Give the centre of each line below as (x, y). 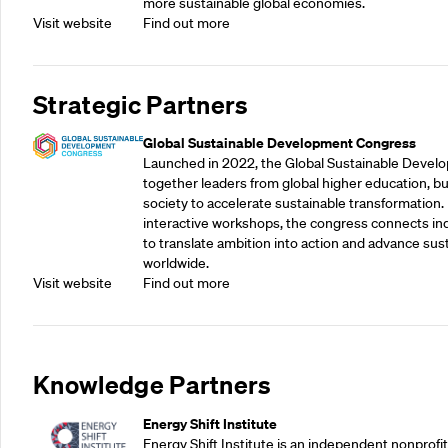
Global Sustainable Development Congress (279, 142)
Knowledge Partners (152, 384)
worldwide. (176, 263)
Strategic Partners (141, 103)
